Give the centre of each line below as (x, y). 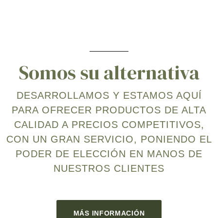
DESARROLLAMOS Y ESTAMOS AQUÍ (109, 96)
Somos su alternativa (109, 73)
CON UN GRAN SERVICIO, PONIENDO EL (109, 139)
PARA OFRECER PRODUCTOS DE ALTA (109, 110)
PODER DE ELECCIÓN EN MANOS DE (109, 154)
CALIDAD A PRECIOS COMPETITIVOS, (109, 125)
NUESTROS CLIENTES (109, 169)
